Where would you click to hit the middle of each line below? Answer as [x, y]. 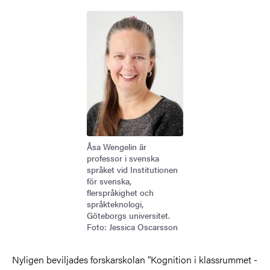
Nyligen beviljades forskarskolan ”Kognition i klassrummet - [135, 259]
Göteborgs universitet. [128, 215]
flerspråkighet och [120, 192]
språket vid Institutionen [132, 169]
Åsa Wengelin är [117, 146]
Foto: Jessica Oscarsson [132, 226]
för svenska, [109, 181]
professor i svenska [123, 158]
